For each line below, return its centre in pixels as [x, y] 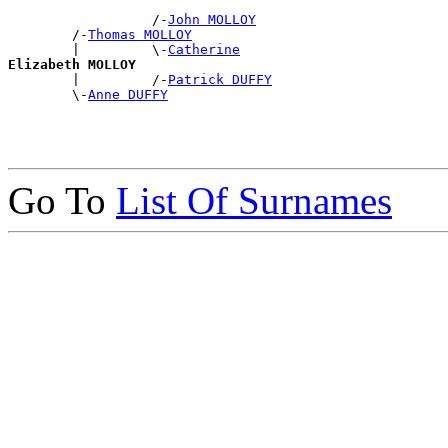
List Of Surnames [254, 200]
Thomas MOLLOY [140, 34]
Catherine [204, 49]
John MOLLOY [212, 19]
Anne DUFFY [128, 94]
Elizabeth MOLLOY [72, 64]
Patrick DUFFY [220, 79]
